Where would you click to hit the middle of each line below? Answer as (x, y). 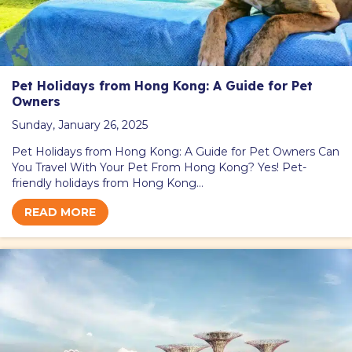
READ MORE (60, 212)
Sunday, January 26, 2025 (80, 125)
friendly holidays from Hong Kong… (108, 183)
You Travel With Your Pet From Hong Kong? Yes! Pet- (159, 167)
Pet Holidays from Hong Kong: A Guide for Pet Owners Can (176, 151)
